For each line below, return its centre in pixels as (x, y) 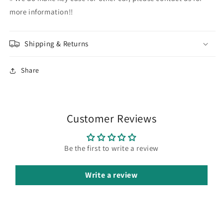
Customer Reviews (111, 118)
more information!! (41, 12)
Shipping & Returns (56, 44)
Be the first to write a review (111, 148)
